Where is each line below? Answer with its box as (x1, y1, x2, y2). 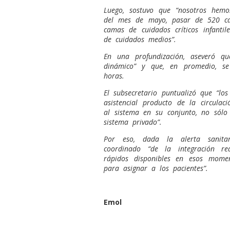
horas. (104, 70, 124, 81)
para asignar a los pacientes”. (104, 163, 208, 173)
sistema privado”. (104, 117, 162, 127)
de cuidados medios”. (104, 34, 176, 44)
